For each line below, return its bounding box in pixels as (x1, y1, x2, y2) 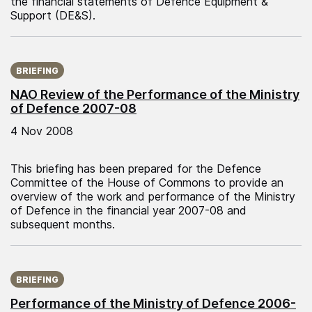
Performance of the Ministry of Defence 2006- (10, 295, 296, 311)
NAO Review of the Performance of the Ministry (10, 86, 299, 102)
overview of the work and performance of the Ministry (10, 189, 295, 203)
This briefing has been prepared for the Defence (10, 161, 261, 175)
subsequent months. (10, 217, 115, 231)
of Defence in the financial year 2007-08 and (10, 203, 247, 217)
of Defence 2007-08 (10, 100, 136, 116)
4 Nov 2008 (10, 123, 73, 138)
